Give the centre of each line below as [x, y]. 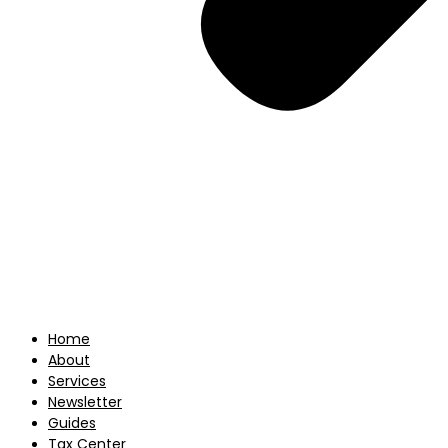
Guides [72, 423]
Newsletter [85, 402]
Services [77, 381]
